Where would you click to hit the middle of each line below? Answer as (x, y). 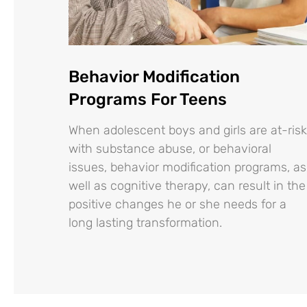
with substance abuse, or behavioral (170, 148)
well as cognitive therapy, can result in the (187, 185)
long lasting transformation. (145, 222)
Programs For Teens (148, 99)
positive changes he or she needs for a (177, 204)
